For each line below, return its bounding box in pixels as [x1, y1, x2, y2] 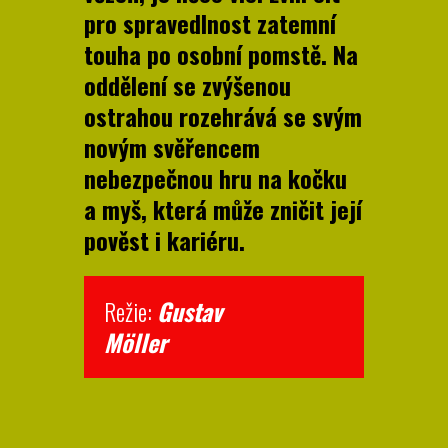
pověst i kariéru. [84, 221, 245, 258]
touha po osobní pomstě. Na [84, 35, 358, 72]
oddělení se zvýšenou [84, 66, 291, 103]
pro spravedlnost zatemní [84, 4, 336, 41]
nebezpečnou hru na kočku [84, 159, 347, 196]
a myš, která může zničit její [84, 190, 362, 227]
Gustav [157, 292, 222, 329]
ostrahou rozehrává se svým [84, 97, 362, 134]
